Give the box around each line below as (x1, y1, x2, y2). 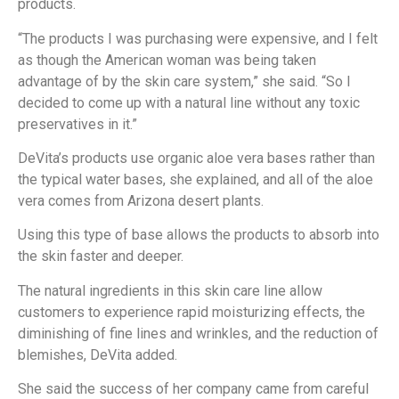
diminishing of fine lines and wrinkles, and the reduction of (18, 324, 379, 342)
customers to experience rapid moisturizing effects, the (18, 303, 365, 321)
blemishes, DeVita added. (18, 346, 177, 363)
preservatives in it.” (18, 115, 137, 133)
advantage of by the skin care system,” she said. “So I (18, 72, 351, 90)
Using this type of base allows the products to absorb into (18, 226, 379, 244)
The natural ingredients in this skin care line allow (18, 281, 322, 299)
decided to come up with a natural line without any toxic (18, 94, 360, 111)
